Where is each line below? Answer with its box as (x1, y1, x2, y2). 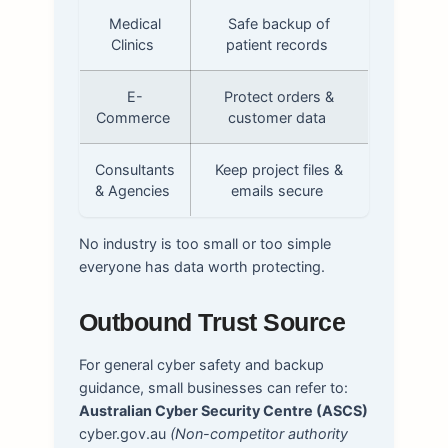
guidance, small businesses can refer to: (78, 378, 348, 396)
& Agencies (95, 181, 171, 199)
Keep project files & (215, 160, 344, 178)
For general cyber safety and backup (78, 355, 324, 373)
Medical (108, 14, 161, 32)
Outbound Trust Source (78, 308, 346, 336)
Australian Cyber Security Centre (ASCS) (78, 401, 368, 419)
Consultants (94, 160, 175, 178)
